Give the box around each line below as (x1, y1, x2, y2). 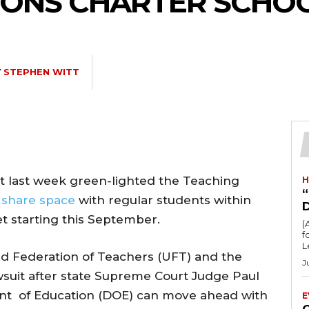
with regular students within (79, 192, 255, 207)
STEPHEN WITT (3, 66, 79, 77)
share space (1, 192, 79, 207)
